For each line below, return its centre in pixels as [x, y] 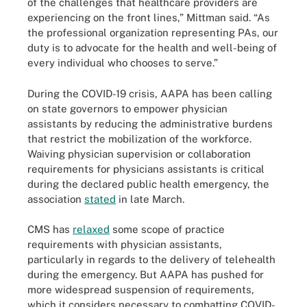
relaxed [91, 229]
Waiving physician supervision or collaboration [139, 153]
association [56, 199]
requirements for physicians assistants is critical [146, 169]
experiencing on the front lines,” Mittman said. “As [149, 17]
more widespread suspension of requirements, [141, 290]
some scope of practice [167, 229]
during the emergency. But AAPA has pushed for [146, 274]
